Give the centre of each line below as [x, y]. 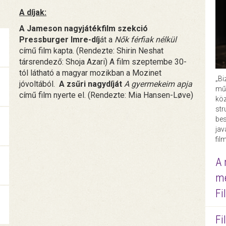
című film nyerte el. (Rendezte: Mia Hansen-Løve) [106, 95]
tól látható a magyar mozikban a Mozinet [91, 73]
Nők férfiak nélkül [145, 39]
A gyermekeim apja [158, 84]
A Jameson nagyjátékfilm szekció [84, 28]
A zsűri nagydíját [92, 84]
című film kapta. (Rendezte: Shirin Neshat [92, 50]
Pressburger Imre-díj [60, 39]
